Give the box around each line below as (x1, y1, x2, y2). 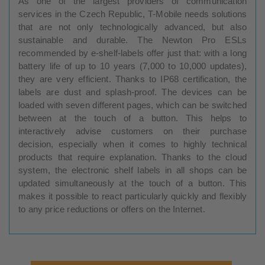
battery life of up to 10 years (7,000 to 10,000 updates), (18, 60, 247, 71)
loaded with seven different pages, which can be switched (18, 99, 247, 110)
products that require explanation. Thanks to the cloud (18, 151, 247, 162)
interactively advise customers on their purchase (18, 125, 247, 136)
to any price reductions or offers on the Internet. (18, 203, 205, 214)
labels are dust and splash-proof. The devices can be (18, 86, 247, 97)
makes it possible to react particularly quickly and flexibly (18, 190, 247, 201)
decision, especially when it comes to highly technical (18, 138, 247, 149)
